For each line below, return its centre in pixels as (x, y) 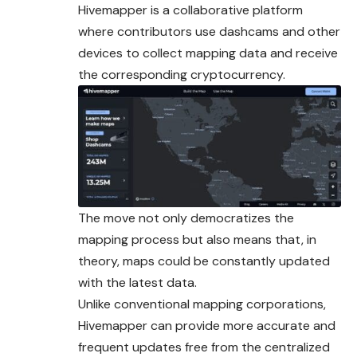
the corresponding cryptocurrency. (182, 75)
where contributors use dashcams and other (209, 32)
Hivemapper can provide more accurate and (207, 326)
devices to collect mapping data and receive (208, 53)
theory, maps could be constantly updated (204, 261)
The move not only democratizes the (186, 218)
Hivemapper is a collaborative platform (190, 10)
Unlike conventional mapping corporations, (202, 304)
